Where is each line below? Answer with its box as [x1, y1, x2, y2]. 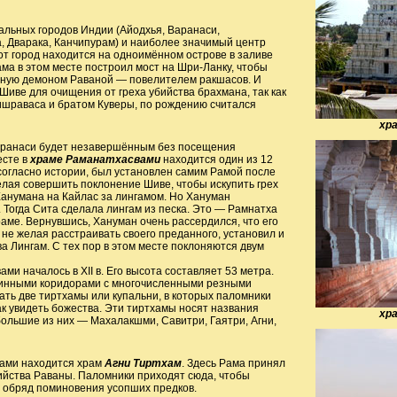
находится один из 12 [160, 153, 273, 166]
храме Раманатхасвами [29, 153, 160, 166]
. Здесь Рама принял [181, 357, 285, 370]
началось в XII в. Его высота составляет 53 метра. [19, 265, 274, 277]
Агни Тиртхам [104, 357, 182, 370]
